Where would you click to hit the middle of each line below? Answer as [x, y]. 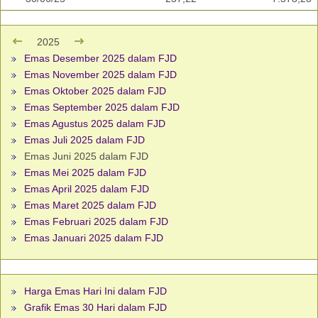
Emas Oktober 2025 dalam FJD [95, 91]
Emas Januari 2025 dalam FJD [94, 238]
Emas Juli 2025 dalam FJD [84, 140]
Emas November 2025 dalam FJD [100, 75]
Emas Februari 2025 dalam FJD [96, 222]
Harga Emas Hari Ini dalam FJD [95, 291]
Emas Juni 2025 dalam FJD [85, 157]
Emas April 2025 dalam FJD [87, 189]
